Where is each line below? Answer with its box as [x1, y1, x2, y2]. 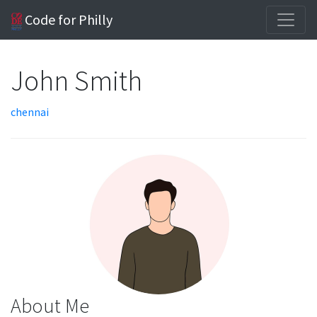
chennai [11, 105, 49, 119]
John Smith [11, 63, 145, 98]
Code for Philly [22, 11, 113, 28]
